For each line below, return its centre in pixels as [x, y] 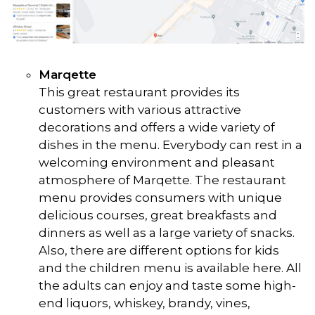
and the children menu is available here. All [170, 268]
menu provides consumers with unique [160, 198]
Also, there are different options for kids [159, 251]
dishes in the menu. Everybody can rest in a [171, 145]
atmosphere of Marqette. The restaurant [162, 180]
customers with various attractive [140, 110]
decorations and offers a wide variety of [157, 128]
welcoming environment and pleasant [157, 163]
